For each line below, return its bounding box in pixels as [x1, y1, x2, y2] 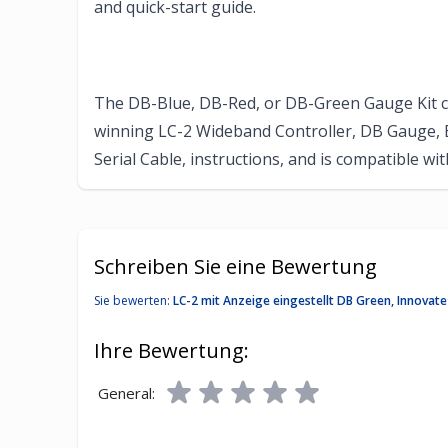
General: [98, 383, 155, 404]
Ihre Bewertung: [94, 337, 249, 365]
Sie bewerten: [94, 292, 173, 310]
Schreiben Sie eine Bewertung [94, 253, 377, 281]
